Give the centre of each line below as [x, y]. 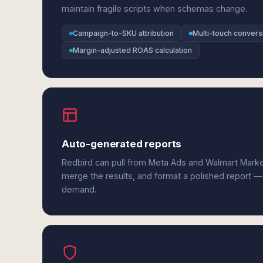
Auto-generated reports [122, 144]
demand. [79, 189]
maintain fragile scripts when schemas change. [154, 9]
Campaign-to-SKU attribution [123, 33]
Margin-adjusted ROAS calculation [132, 50]
